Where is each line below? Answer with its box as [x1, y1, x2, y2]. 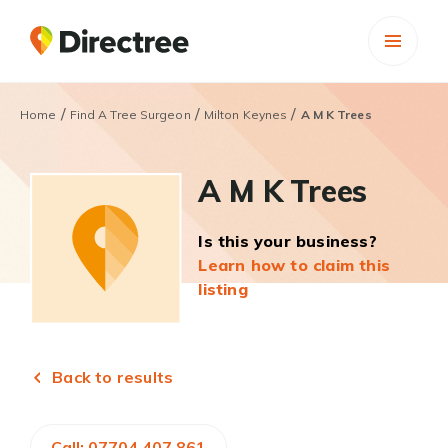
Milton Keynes [203, 107, 288, 122]
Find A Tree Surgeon [69, 107, 191, 122]
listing [198, 279, 248, 299]
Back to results [48, 367, 174, 387]
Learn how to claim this [198, 255, 390, 275]
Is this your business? [198, 231, 377, 251]
